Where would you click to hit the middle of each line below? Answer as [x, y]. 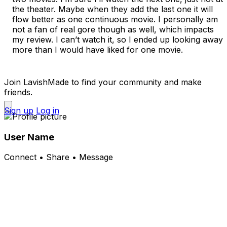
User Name [29, 137]
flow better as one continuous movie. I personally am [115, 19]
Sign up [19, 110]
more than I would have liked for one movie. [99, 49]
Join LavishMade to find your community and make [103, 82]
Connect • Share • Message [59, 157]
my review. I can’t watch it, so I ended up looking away [118, 39]
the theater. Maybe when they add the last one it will [112, 9]
